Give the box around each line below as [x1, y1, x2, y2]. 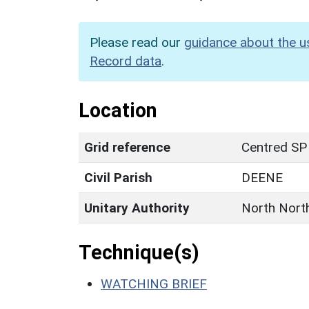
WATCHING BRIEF [101, 275, 207, 292]
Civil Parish [84, 169, 152, 186]
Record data [90, 52, 161, 69]
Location [79, 98, 157, 122]
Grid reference [84, 139, 170, 155]
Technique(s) [79, 240, 199, 264]
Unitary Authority [84, 199, 190, 216]
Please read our [90, 34, 184, 50]
